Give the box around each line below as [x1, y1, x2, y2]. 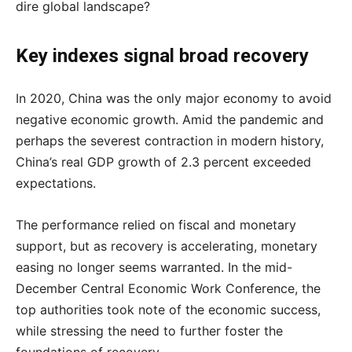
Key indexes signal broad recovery [16, 45, 309, 67]
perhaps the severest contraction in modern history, [16, 133, 324, 148]
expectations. [16, 175, 96, 191]
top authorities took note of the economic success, [16, 302, 321, 317]
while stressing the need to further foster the [16, 323, 283, 339]
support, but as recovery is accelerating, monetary [16, 238, 317, 254]
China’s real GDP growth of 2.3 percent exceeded [16, 154, 311, 170]
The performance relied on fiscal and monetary [16, 217, 296, 233]
